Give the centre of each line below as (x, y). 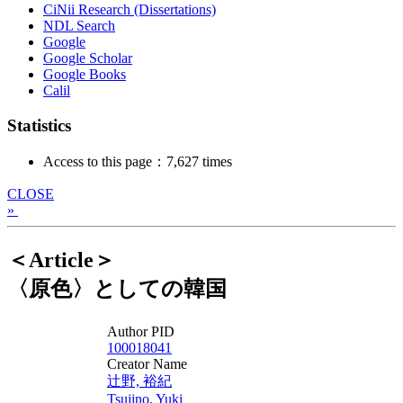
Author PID (141, 331)
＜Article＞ (61, 260)
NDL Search (79, 26)
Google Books (85, 75)
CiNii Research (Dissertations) (130, 10)
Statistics (39, 126)
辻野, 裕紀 (139, 381)
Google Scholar (88, 58)
